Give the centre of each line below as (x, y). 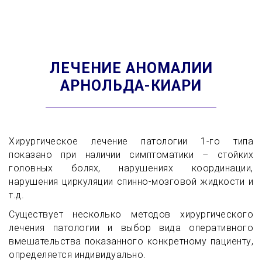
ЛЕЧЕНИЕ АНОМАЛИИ (131, 68)
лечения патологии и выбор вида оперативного (131, 228)
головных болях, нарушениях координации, (131, 168)
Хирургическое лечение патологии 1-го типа (131, 141)
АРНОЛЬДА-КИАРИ (131, 86)
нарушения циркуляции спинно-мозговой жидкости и (131, 182)
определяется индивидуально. (77, 255)
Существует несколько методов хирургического (131, 214)
